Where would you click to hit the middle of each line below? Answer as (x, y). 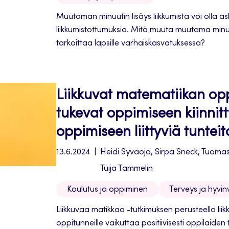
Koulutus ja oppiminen (107, 190)
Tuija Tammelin (127, 169)
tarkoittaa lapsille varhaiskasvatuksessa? (131, 43)
